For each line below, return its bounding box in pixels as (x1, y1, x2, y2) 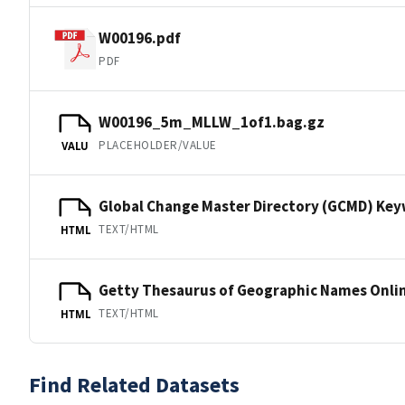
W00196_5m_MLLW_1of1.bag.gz (99, 111, 325, 132)
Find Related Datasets (29, 371, 240, 399)
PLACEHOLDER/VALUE (99, 137, 217, 153)
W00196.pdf (99, 27, 181, 48)
